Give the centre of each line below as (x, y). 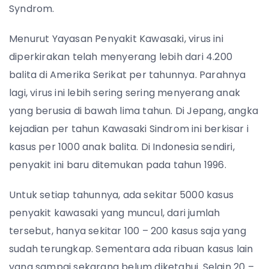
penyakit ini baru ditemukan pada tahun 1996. (118, 165)
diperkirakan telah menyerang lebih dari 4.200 (121, 57)
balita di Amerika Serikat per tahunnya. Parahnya (128, 75)
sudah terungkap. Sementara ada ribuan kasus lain (131, 249)
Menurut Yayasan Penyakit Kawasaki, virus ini (116, 39)
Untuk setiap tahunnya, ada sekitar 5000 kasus (122, 195)
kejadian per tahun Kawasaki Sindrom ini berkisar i (129, 129)
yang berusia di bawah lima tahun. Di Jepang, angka (134, 111)
